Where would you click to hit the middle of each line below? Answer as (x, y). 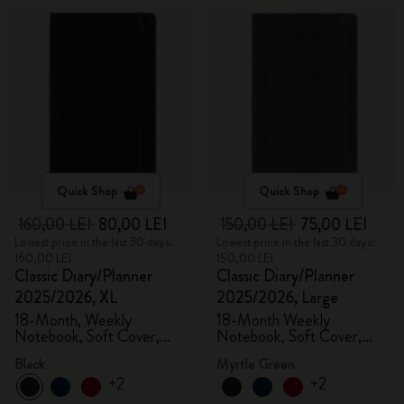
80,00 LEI (133, 225)
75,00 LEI (334, 225)
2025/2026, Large (277, 298)
